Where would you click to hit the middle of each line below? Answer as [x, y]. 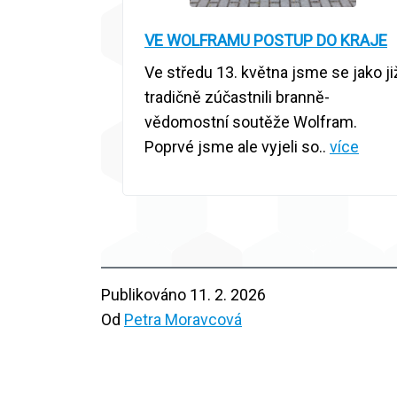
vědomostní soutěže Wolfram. [251, 122]
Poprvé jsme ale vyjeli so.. [237, 147]
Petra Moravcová [183, 320]
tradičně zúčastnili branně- [237, 97]
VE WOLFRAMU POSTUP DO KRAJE [266, 41]
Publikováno [145, 295]
